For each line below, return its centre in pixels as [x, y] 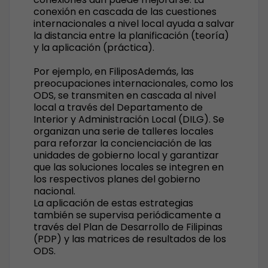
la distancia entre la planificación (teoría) [131, 36]
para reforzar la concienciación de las [123, 143]
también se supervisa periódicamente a [127, 215]
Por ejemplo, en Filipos [86, 71]
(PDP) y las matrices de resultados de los [130, 239]
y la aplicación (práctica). [94, 48]
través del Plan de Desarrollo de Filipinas [128, 227]
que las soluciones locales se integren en [129, 167]
